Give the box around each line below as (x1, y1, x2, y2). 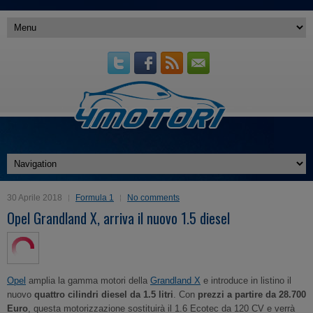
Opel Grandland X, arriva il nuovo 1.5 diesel (7, 208, 230, 228)
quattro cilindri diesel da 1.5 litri (34, 289, 173, 300)
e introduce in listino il (201, 275, 291, 286)
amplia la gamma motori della (26, 275, 150, 286)
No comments (127, 193, 180, 203)
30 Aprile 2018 (7, 193, 62, 203)
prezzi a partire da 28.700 (198, 289, 306, 300)
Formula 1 (75, 193, 114, 203)
